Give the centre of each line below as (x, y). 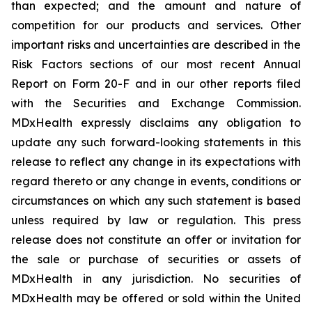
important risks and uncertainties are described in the (156, 44)
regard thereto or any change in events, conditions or (156, 181)
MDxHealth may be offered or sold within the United (156, 298)
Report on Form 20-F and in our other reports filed (156, 83)
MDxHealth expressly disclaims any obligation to (156, 122)
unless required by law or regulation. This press (156, 220)
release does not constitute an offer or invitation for (156, 239)
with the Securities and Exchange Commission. (156, 103)
